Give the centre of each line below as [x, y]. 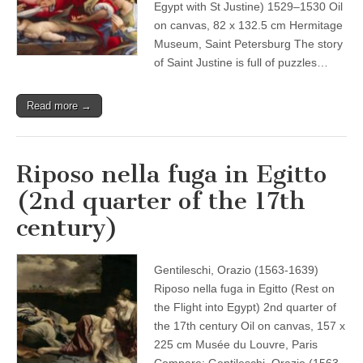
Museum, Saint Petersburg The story [248, 44]
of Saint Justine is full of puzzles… [241, 62]
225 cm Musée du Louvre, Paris [236, 344]
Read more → [59, 106]
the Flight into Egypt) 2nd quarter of [245, 307]
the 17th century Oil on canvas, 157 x [250, 326]
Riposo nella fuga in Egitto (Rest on [244, 288]
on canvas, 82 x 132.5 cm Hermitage [248, 25]
